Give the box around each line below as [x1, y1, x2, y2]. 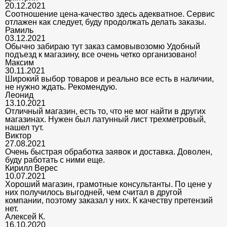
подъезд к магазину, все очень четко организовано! [5, 50, 197, 59]
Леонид [5, 90, 33, 99]
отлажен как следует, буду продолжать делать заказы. [5, 17, 206, 26]
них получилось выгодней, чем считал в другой [5, 187, 182, 197]
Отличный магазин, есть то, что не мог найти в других [5, 106, 206, 116]
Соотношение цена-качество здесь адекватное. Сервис [5, 9, 215, 18]
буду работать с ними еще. [5, 155, 105, 164]
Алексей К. [5, 212, 45, 221]
